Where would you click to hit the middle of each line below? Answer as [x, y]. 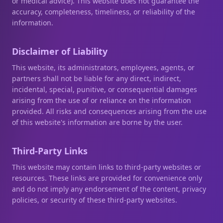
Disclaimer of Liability [60, 51]
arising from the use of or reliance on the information [102, 100]
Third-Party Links [50, 151]
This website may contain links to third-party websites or [107, 167]
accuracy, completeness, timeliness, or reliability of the [104, 12]
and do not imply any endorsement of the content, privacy [109, 189]
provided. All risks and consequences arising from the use [109, 111]
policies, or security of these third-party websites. [95, 200]
